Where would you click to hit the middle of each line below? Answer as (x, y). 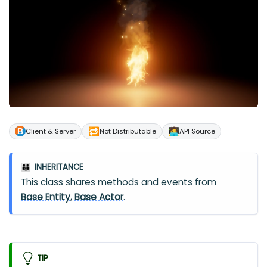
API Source (197, 131)
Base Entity (46, 197)
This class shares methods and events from (119, 182)
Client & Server (51, 131)
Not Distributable (128, 131)
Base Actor (99, 197)
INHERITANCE (59, 167)
